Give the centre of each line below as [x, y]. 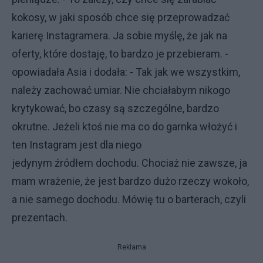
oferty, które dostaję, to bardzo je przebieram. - [120, 54]
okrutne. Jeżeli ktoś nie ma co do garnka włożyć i [124, 127]
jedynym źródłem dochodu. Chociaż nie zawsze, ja [129, 163]
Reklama [131, 247]
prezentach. [40, 218]
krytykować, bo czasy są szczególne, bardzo [115, 108]
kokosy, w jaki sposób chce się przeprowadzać [121, 17]
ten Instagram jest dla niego [77, 145]
